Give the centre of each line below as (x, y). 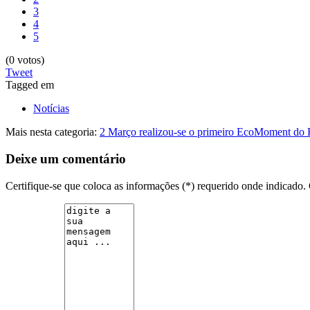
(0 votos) (25, 60)
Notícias (51, 109)
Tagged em (30, 85)
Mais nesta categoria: (51, 132)
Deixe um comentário (66, 158)
